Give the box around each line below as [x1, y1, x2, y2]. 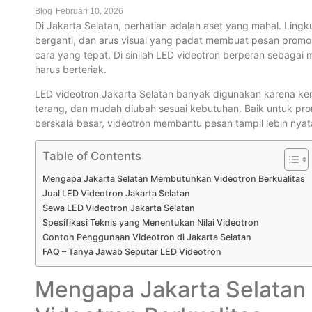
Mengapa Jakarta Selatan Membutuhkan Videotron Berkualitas [42, 173, 305, 185]
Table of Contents [42, 149, 141, 164]
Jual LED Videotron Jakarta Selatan [42, 188, 190, 199]
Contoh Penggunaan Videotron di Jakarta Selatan [42, 232, 251, 243]
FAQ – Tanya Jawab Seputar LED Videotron [42, 247, 221, 258]
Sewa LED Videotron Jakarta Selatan [42, 203, 195, 214]
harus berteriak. [35, 63, 107, 75]
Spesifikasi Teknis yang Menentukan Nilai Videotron [42, 217, 259, 228]
